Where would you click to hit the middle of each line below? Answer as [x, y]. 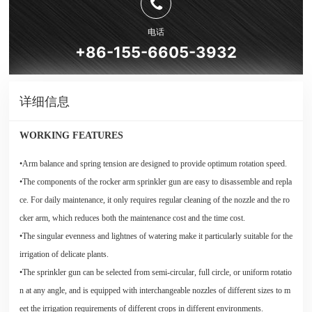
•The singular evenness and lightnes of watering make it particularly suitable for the [156, 236]
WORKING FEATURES [71, 136]
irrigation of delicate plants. [64, 255]
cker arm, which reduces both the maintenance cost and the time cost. [133, 218]
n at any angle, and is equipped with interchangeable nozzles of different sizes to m [155, 291]
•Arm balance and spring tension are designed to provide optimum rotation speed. [153, 164]
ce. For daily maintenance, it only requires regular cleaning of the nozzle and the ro [154, 200]
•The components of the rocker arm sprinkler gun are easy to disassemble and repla [155, 182]
